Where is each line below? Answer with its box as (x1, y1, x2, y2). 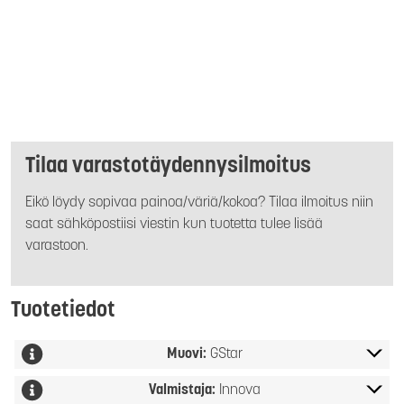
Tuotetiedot (11, 300, 115, 322)
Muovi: (167, 347, 210, 362)
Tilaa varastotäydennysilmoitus (25, 156, 311, 178)
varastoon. (25, 239, 88, 253)
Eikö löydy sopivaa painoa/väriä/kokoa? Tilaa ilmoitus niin (25, 196, 373, 210)
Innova (219, 383, 261, 398)
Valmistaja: (149, 383, 219, 398)
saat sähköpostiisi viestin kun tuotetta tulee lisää (25, 217, 323, 232)
